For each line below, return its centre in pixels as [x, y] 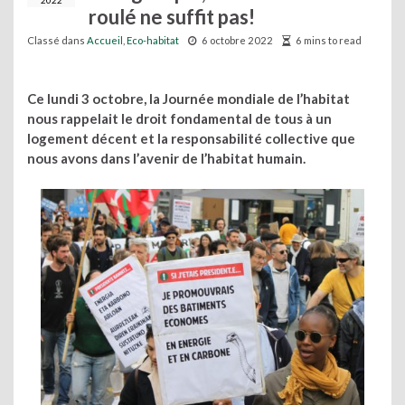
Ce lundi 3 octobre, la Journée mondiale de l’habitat [188, 99]
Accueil [105, 40]
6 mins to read [329, 40]
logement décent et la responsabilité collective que [191, 138]
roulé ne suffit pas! [172, 17]
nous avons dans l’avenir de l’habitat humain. [168, 158]
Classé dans [57, 40]
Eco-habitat [153, 40]
